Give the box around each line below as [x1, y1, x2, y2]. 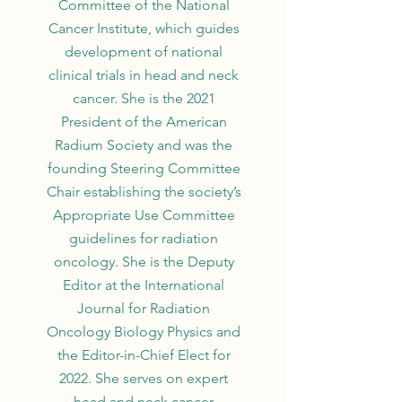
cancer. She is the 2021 [72, 90, 215, 107]
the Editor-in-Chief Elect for [57, 346, 231, 363]
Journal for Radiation [77, 300, 210, 317]
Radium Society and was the [55, 136, 232, 153]
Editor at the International [63, 276, 224, 293]
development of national [65, 43, 223, 60]
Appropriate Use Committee [52, 206, 235, 223]
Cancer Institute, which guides [48, 20, 240, 37]
